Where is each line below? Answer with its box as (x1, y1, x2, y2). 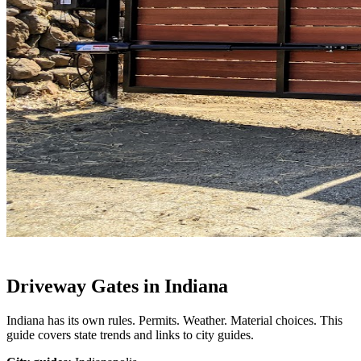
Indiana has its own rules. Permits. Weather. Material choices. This (6, 313, 342, 328)
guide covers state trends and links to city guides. (6, 328, 254, 342)
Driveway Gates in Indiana (6, 276, 228, 297)
